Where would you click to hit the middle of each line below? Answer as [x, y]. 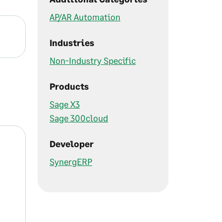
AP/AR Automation [85, 17]
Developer [72, 144]
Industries [72, 43]
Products [69, 86]
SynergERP [71, 162]
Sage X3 [65, 104]
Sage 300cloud [79, 118]
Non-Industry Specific [93, 60]
